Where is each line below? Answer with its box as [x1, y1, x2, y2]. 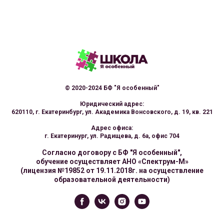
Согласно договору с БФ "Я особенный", [42, 148, 182, 156]
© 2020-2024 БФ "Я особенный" [64, 84, 159, 91]
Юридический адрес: [80, 100, 144, 107]
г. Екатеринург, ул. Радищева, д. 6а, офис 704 [44, 132, 179, 139]
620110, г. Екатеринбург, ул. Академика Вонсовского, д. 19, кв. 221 [11, 108, 213, 115]
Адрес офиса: [91, 124, 133, 131]
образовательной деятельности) [54, 175, 170, 183]
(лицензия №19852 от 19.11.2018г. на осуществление [20, 166, 203, 174]
